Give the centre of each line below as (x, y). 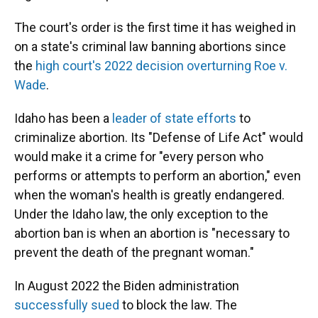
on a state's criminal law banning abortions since (150, 46)
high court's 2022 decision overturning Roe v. (161, 66)
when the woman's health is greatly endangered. (149, 195)
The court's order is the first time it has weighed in (155, 27)
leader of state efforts (176, 118)
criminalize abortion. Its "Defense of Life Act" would (159, 137)
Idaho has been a (63, 118)
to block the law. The (180, 305)
